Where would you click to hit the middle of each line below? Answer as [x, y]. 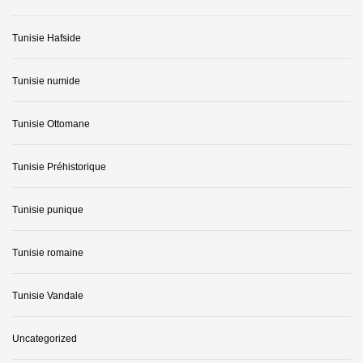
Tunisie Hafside [47, 38]
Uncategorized [45, 339]
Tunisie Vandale [48, 296]
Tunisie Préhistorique [59, 167]
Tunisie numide [46, 81]
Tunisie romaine [48, 253]
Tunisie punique [48, 210]
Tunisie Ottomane [51, 124]
